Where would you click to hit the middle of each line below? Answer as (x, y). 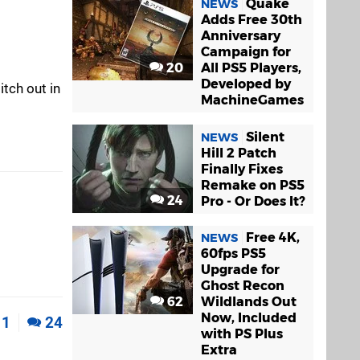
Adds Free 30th (252, 20)
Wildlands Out (249, 301)
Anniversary (241, 36)
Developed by (246, 84)
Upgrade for (240, 269)
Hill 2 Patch (239, 153)
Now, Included (249, 317)
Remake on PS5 (253, 185)
